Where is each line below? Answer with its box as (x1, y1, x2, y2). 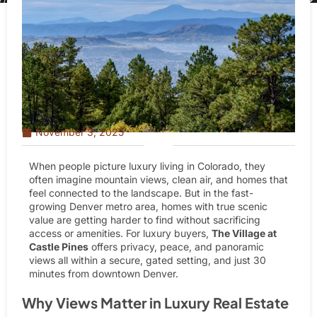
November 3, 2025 (35, 126, 124, 139)
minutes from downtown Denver (29, 267, 175, 280)
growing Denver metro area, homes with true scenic (29, 200, 267, 213)
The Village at (212, 227, 277, 240)
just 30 (234, 254, 266, 267)
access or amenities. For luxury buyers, (29, 227, 212, 240)
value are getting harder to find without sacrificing (29, 214, 260, 226)
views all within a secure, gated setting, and (29, 254, 234, 267)
